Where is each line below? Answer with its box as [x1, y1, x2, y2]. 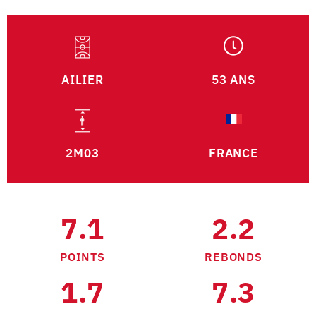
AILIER [61, 72, 104, 88]
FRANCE [208, 145, 259, 162]
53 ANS [211, 72, 256, 88]
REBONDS [205, 250, 262, 265]
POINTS [59, 250, 106, 265]
